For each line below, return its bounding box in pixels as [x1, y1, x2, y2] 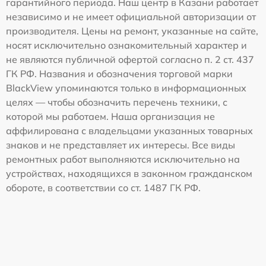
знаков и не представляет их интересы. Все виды [6, 138, 235, 151]
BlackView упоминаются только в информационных [6, 81, 246, 94]
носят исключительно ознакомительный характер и [6, 39, 247, 51]
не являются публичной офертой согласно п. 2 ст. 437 [6, 53, 254, 65]
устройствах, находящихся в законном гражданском [6, 167, 252, 179]
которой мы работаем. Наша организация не [6, 110, 215, 122]
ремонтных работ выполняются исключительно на [6, 153, 240, 165]
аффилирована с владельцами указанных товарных [6, 124, 253, 137]
